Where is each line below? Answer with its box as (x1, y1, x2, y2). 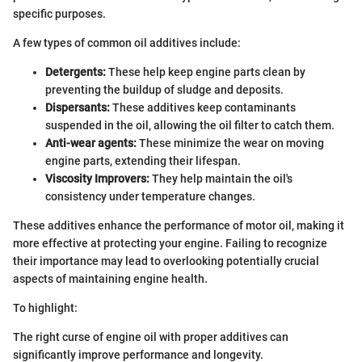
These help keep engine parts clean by (106, 65, 305, 79)
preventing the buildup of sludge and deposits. (45, 83, 284, 97)
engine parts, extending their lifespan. (45, 154, 241, 168)
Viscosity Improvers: (45, 172, 149, 186)
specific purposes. (13, 7, 106, 21)
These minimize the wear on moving (137, 137, 324, 150)
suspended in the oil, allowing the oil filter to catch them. (45, 119, 335, 133)
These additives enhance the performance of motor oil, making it (13, 219, 344, 233)
